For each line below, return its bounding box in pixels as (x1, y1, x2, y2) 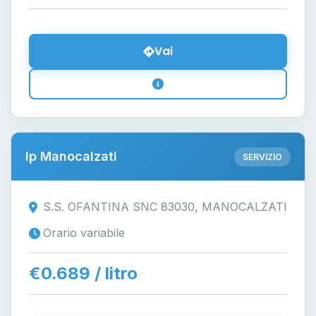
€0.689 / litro (29, 263, 138, 284)
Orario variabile (43, 226, 125, 240)
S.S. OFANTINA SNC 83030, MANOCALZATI (43, 200, 287, 214)
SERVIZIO (243, 151, 282, 162)
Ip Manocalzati (25, 149, 117, 164)
